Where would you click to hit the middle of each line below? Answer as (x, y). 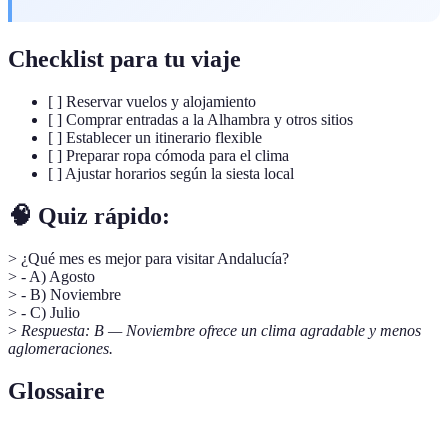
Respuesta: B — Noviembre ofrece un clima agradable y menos (221, 330)
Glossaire (56, 390)
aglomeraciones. (60, 348)
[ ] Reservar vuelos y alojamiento (152, 102)
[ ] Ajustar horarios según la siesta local (171, 174)
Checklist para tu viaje (124, 59)
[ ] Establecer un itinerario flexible (155, 138)
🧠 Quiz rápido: (89, 216)
